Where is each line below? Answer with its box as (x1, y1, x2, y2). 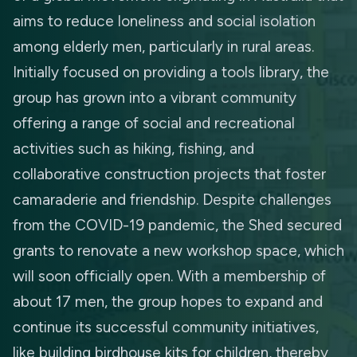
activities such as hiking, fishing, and (13, 139, 254, 158)
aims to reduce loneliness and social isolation (13, 12, 316, 30)
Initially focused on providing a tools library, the (13, 63, 329, 81)
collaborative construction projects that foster (13, 165, 326, 183)
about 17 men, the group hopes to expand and (13, 292, 323, 311)
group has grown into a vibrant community (13, 88, 296, 107)
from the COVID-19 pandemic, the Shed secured (13, 216, 342, 234)
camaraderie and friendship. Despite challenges (13, 190, 331, 209)
